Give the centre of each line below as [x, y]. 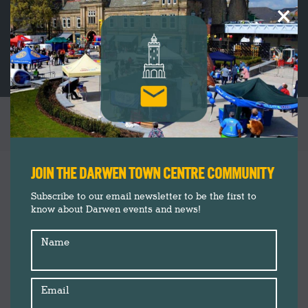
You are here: [184, 146]
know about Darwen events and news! [116, 209]
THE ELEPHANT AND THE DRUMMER [154, 125]
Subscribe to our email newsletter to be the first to [144, 196]
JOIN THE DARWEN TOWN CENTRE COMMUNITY [153, 174]
